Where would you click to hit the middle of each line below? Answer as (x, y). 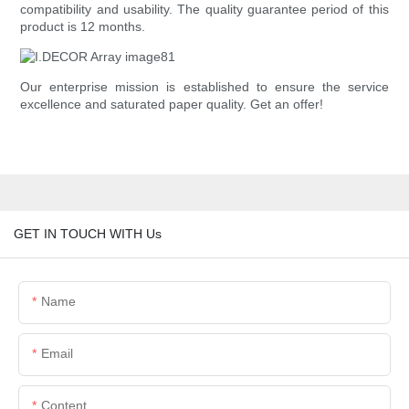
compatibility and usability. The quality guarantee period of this (204, 10)
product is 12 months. (83, 27)
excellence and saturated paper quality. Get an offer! (172, 105)
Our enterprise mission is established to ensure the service (204, 87)
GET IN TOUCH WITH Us (88, 233)
